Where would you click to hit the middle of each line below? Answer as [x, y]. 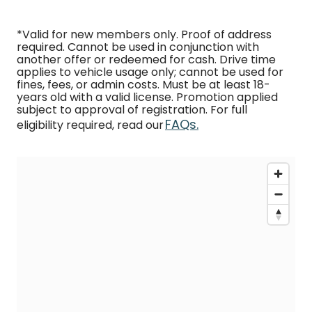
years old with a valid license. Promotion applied [147, 97]
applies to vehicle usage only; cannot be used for [150, 72]
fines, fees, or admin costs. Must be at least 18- [143, 85]
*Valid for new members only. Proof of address [144, 34]
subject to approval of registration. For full [132, 110]
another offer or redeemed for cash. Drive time [146, 60]
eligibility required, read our [91, 125]
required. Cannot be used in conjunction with [138, 47]
